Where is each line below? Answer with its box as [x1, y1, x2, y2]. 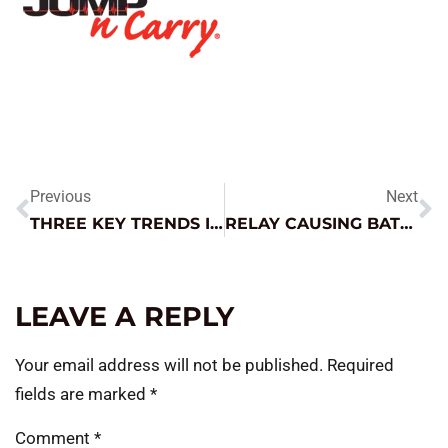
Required [327, 354, 394, 375]
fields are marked [15, 383, 150, 404]
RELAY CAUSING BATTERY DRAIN [399, 213, 413, 233]
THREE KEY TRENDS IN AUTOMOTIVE [210, 213, 223, 233]
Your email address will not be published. [15, 354, 323, 375]
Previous [30, 186, 91, 206]
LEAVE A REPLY [15, 299, 234, 333]
